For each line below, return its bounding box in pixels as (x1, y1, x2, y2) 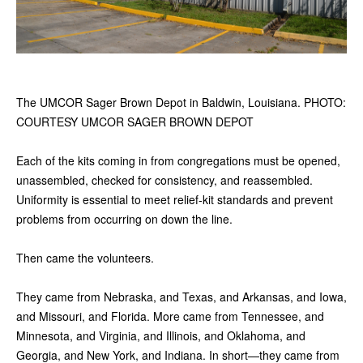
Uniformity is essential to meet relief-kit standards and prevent (16, 191, 333, 208)
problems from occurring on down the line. (16, 211, 233, 228)
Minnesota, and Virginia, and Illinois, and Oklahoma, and (16, 327, 305, 344)
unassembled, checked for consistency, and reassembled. (16, 172, 313, 189)
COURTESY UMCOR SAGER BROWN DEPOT (16, 113, 254, 130)
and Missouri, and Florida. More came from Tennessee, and (16, 308, 324, 325)
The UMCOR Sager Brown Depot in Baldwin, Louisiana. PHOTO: (16, 94, 346, 111)
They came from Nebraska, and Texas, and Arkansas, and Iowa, (16, 288, 347, 305)
